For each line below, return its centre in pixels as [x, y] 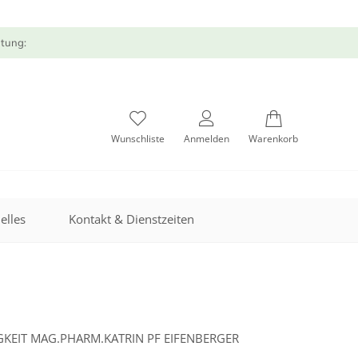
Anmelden [207, 139]
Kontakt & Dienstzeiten [131, 219]
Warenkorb [273, 139]
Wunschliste [138, 139]
